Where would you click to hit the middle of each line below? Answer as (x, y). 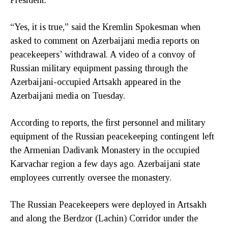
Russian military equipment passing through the (99, 68)
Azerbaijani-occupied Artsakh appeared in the (95, 82)
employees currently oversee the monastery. (91, 177)
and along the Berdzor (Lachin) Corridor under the (104, 218)
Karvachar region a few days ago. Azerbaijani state (105, 164)
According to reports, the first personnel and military (108, 122)
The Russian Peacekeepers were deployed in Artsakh (108, 204)
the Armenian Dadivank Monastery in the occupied (105, 150)
